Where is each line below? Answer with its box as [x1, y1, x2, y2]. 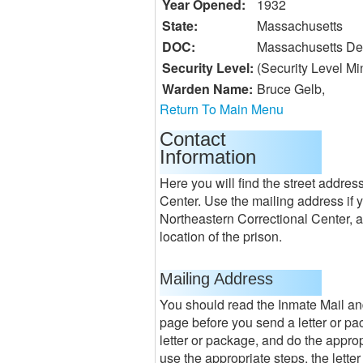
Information [160, 146, 256, 168]
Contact [160, 128, 226, 150]
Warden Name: [162, 79, 253, 98]
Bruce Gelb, [257, 79, 325, 98]
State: [162, 16, 198, 35]
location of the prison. [160, 227, 282, 246]
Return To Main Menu [160, 100, 284, 118]
